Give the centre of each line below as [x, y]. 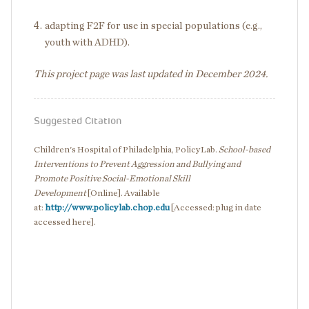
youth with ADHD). [87, 42]
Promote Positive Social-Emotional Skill [112, 179]
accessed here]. [65, 222]
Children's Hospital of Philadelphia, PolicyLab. [126, 150]
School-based [245, 150]
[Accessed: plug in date [216, 208]
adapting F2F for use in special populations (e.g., [153, 26]
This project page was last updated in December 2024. [151, 74]
